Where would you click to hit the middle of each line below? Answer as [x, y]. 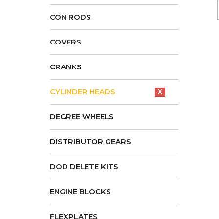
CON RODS [70, 17]
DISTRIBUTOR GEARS [90, 142]
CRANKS [66, 67]
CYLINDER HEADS [83, 92]
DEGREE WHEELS [82, 117]
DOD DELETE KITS [84, 166]
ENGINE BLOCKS [80, 191]
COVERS [66, 42]
